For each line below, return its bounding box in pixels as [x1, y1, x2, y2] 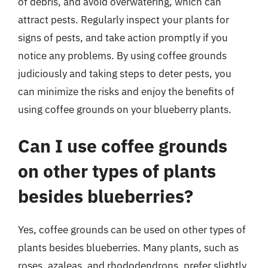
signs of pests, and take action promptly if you [18, 31, 228, 44]
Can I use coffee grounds [18, 134, 227, 157]
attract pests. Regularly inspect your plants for [18, 13, 229, 26]
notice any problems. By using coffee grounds [18, 48, 227, 62]
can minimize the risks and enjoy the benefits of [18, 84, 234, 98]
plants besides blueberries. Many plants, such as [18, 241, 239, 254]
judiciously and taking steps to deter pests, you [18, 66, 232, 80]
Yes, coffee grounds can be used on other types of [18, 223, 246, 236]
